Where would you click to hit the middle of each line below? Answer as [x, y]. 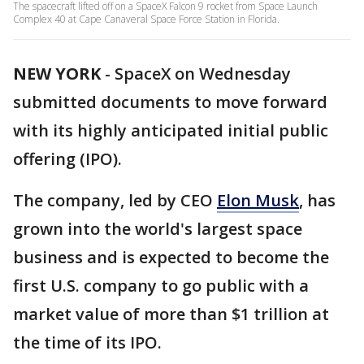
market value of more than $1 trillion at [171, 314]
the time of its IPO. [87, 342]
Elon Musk [258, 200]
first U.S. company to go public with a [161, 286]
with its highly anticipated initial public [171, 130]
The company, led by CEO [115, 200]
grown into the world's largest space [158, 229]
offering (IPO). [67, 159]
